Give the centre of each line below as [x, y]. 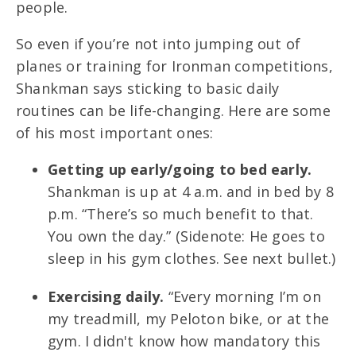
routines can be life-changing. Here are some [173, 110]
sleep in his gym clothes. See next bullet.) [194, 258]
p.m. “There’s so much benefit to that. [181, 213]
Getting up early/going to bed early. [180, 169]
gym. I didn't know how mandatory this [184, 341]
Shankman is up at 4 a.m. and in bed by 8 [191, 191]
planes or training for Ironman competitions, [174, 66]
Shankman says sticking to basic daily [148, 88]
